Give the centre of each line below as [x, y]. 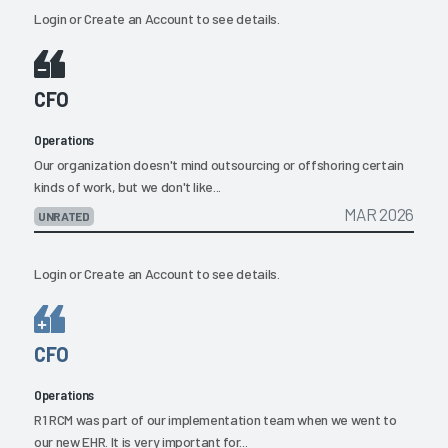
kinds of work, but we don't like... [128, 187]
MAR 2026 [378, 214]
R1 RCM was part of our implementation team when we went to [215, 419]
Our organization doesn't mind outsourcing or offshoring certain [219, 165]
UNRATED [64, 215]
